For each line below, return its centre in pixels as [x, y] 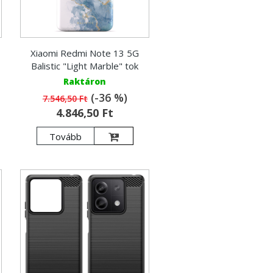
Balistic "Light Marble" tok [85, 66]
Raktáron [85, 82]
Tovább [66, 137]
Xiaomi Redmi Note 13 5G [85, 53]
